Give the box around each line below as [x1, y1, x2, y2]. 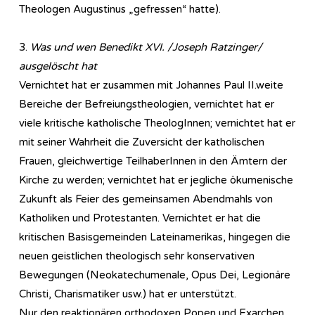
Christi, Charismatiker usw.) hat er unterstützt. [19, 287, 236, 300]
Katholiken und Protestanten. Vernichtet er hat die [19, 211, 261, 224]
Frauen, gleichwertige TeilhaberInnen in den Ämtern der [19, 154, 287, 167]
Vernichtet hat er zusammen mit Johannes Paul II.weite [19, 78, 283, 91]
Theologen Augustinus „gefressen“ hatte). [19, 2, 221, 15]
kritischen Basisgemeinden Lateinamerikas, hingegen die [19, 230, 290, 243]
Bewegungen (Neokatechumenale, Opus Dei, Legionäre [19, 268, 290, 281]
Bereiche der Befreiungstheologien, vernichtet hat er [19, 97, 274, 110]
